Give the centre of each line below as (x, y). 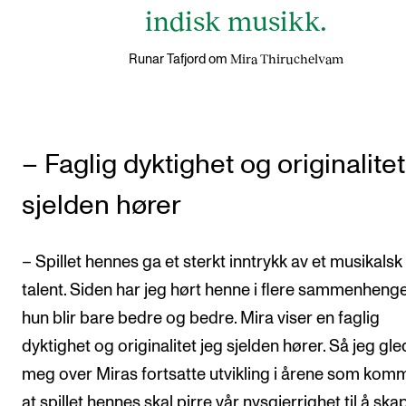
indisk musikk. (236, 19)
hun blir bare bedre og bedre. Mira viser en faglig (201, 318)
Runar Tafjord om (178, 59)
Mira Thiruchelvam (286, 58)
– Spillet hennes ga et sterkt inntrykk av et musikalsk (212, 262)
